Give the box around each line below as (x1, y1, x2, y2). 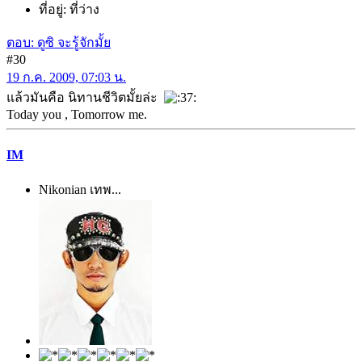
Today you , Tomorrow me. (6, 107, 147, 122)
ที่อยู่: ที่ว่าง (39, 2, 99, 17)
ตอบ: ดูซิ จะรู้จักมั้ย (6, 36, 111, 50)
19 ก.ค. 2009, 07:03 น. (6, 70, 126, 85)
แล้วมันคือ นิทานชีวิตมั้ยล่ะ (6, 90, 164, 105)
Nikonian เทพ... (39, 182, 121, 196)
